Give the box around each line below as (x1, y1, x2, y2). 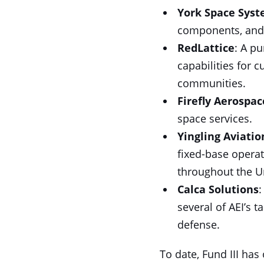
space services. (177, 111, 252, 126)
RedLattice (177, 41, 235, 55)
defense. (177, 217, 220, 232)
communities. (177, 76, 246, 90)
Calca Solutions (177, 182, 259, 196)
